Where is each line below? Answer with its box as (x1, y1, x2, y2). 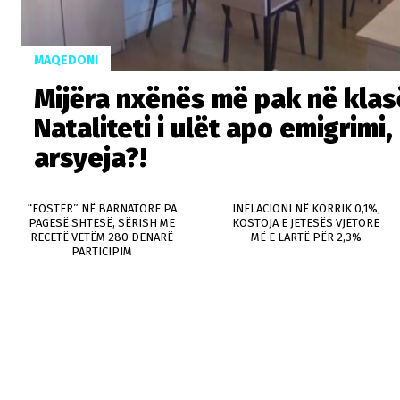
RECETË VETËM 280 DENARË (30, 229, 174, 244)
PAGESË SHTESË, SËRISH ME (29, 215, 176, 229)
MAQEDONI (34, 52, 98, 68)
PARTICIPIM (71, 244, 133, 258)
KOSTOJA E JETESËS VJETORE (232, 215, 380, 229)
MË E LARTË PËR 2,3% (250, 229, 362, 244)
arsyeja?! (34, 141, 146, 174)
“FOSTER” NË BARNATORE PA (27, 201, 177, 215)
